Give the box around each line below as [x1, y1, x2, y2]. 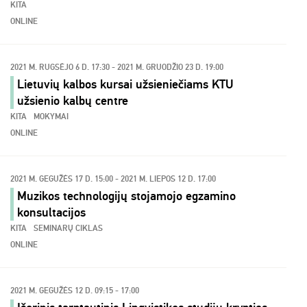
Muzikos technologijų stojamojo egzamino [17, 188, 236, 204]
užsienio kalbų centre [17, 93, 128, 108]
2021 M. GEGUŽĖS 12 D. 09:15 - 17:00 [10, 286, 139, 296]
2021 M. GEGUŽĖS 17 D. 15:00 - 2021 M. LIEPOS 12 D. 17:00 [10, 174, 216, 184]
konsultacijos [17, 205, 86, 220]
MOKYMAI [34, 112, 69, 122]
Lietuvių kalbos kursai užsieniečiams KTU [17, 77, 233, 92]
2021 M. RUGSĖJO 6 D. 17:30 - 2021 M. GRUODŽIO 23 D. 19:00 [10, 62, 223, 73]
